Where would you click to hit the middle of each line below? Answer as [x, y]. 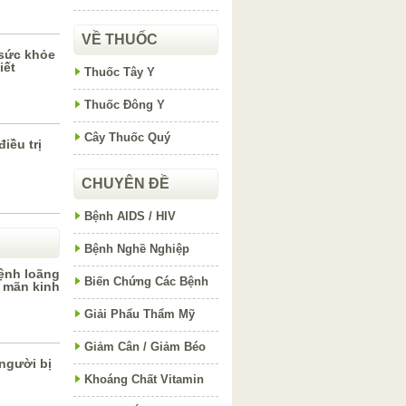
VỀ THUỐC [120, 39]
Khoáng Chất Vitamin [144, 379]
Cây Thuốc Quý [127, 137]
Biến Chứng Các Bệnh [146, 281]
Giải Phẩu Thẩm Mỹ [140, 314]
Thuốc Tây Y [120, 72]
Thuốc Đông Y [125, 105]
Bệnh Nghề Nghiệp [137, 249]
